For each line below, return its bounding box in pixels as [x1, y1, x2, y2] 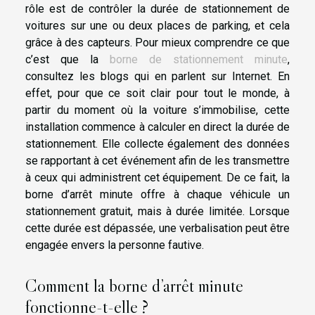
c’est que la [25, 52, 110, 66]
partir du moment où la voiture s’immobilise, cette [25, 103, 290, 117]
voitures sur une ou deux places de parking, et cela [25, 18, 290, 32]
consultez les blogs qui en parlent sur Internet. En [25, 69, 290, 83]
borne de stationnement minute [110, 52, 288, 66]
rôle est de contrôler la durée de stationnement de [25, 1, 290, 15]
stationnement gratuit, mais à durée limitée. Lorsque [25, 204, 290, 218]
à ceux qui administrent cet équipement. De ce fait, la [25, 170, 290, 184]
